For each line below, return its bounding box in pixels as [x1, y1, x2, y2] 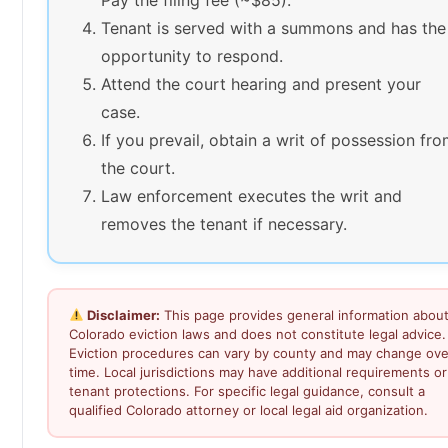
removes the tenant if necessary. [101, 213, 347, 234]
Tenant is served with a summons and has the [101, 17, 446, 38]
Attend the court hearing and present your [101, 73, 421, 94]
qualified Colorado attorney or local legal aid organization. [69, 401, 428, 418]
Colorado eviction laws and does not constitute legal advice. [69, 325, 446, 342]
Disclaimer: [83, 306, 160, 323]
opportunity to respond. [101, 45, 283, 66]
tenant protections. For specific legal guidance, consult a [69, 382, 425, 399]
